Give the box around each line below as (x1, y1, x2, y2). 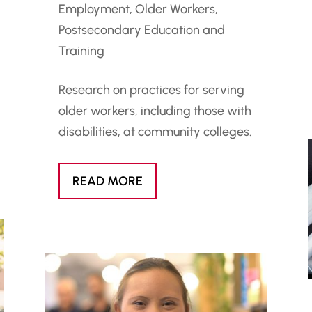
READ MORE (72, 173, 143, 189)
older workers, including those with (58, 103, 251, 119)
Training (58, 43, 104, 59)
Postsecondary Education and (58, 22, 225, 38)
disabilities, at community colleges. (58, 124, 251, 140)
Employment (58, 1, 130, 17)
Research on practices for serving (58, 82, 244, 98)
